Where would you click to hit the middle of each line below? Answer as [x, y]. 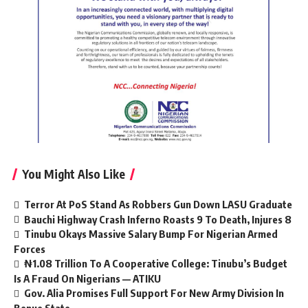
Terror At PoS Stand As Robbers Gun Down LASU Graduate [158, 204]
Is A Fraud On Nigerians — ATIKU [87, 279]
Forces [30, 249]
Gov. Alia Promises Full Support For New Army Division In [154, 293]
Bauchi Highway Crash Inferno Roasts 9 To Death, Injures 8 [158, 219]
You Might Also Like [74, 174]
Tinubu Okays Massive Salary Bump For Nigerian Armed [151, 234]
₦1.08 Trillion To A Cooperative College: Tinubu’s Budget [156, 264]
